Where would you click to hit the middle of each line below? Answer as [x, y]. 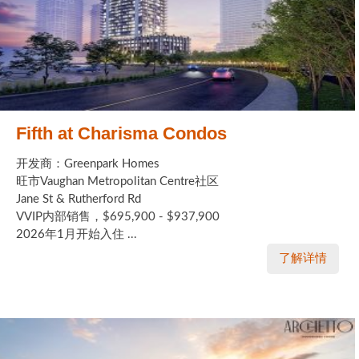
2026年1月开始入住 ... [77, 234]
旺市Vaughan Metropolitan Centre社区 [117, 181]
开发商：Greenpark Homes [88, 163]
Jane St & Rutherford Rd [79, 199]
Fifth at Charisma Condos [121, 133]
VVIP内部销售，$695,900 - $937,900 [118, 216]
